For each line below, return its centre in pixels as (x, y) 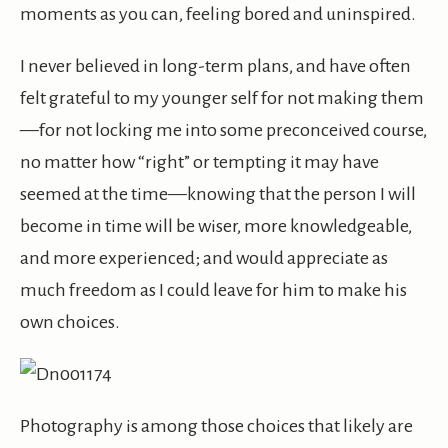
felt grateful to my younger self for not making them (222, 98)
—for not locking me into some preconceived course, (223, 130)
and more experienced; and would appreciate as (204, 258)
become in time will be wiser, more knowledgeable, (216, 226)
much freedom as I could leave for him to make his (213, 290)
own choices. (70, 322)
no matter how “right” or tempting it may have (199, 162)
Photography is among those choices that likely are (216, 426)
